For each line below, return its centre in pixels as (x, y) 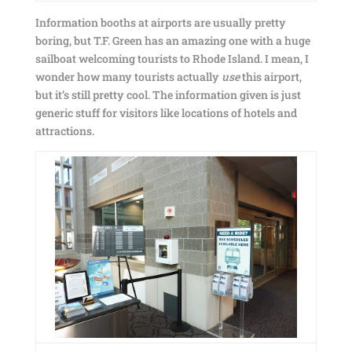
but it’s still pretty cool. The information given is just (168, 95)
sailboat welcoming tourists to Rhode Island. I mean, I (172, 59)
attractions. (64, 131)
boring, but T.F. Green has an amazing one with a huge (172, 40)
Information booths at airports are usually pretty (160, 22)
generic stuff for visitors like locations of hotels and (166, 113)
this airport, (270, 77)
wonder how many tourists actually (128, 77)
